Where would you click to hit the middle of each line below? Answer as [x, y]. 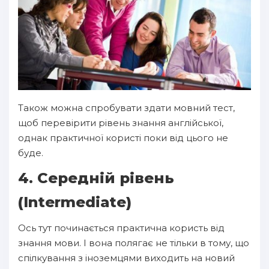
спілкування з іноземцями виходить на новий [126, 258]
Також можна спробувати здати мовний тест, [126, 107]
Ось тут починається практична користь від [121, 228]
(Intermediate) [75, 202]
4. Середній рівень [96, 178]
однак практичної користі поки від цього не [123, 138]
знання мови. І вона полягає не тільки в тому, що [134, 243]
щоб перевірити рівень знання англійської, [121, 122]
